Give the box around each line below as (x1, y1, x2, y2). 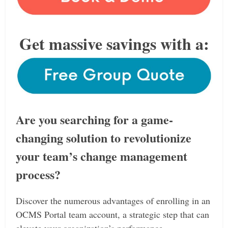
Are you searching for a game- (16, 110, 174, 129)
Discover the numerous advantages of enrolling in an (16, 194, 211, 207)
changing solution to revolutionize (16, 129, 192, 147)
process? (16, 165, 61, 184)
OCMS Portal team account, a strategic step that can (16, 208, 210, 221)
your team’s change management (16, 147, 188, 165)
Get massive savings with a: (19, 31, 209, 55)
